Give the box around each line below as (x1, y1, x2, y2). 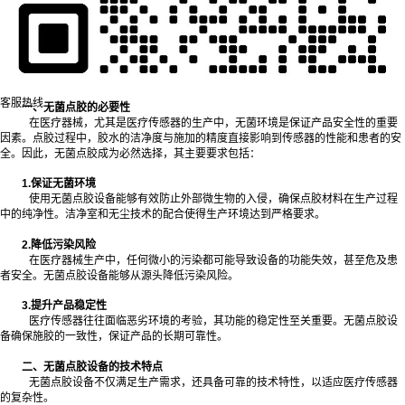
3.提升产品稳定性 (22, 299, 107, 313)
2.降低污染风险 (22, 238, 96, 251)
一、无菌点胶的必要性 (22, 100, 130, 114)
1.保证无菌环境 (22, 177, 96, 191)
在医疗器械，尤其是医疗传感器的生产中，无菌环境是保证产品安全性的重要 (29, 116, 398, 129)
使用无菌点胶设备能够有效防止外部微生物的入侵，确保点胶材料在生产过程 (29, 193, 398, 206)
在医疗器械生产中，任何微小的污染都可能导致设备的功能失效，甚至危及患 (29, 253, 398, 267)
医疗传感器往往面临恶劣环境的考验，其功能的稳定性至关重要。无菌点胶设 (29, 315, 398, 328)
